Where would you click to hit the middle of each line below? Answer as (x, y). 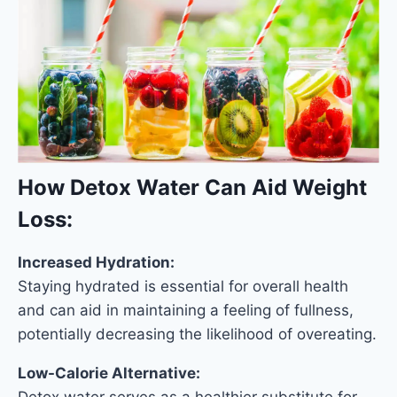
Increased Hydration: (96, 262)
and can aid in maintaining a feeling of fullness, (186, 310)
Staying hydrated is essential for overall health (183, 286)
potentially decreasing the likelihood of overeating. (197, 334)
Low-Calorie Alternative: (109, 373)
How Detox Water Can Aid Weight (192, 187)
